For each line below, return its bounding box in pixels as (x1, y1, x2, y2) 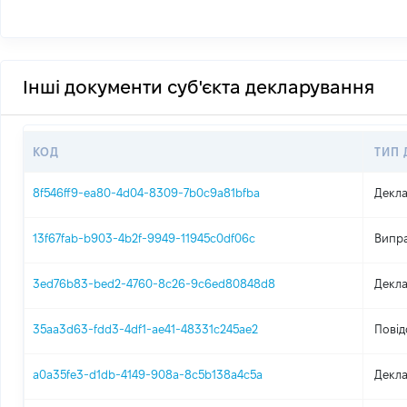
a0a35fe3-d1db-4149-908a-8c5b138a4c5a (33, 368, 263, 381)
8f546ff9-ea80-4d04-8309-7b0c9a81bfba (33, 186, 261, 199)
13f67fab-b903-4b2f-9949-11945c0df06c (33, 232, 256, 244)
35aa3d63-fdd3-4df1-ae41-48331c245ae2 (33, 323, 259, 335)
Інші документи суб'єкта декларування (23, 77, 374, 97)
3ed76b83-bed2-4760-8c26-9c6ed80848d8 (33, 277, 276, 290)
